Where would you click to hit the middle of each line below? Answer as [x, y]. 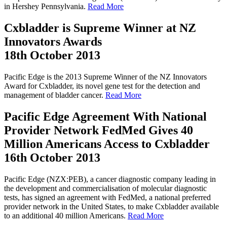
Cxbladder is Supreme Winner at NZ [100, 28]
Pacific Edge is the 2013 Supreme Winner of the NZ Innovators [105, 77]
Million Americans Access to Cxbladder [107, 144]
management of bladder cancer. [55, 95]
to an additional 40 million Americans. [66, 215]
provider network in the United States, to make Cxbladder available [111, 206]
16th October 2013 [52, 157]
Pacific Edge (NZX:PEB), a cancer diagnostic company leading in [110, 179]
